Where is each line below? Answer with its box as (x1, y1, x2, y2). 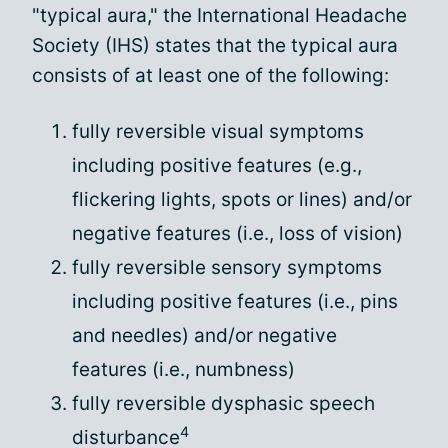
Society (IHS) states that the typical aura (32, 34, 398, 57)
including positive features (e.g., (72, 154, 362, 177)
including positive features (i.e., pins (72, 290, 398, 313)
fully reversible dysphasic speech (72, 392, 375, 415)
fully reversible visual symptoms (72, 120, 364, 143)
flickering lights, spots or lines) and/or (72, 188, 412, 211)
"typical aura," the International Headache (32, 4, 407, 27)
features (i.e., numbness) (72, 358, 295, 381)
